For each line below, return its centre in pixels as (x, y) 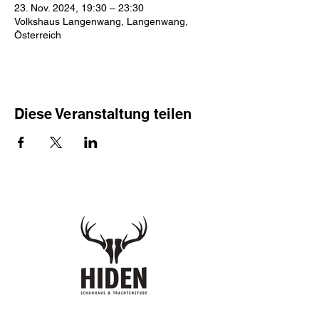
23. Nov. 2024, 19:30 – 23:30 (79, 8)
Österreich (38, 35)
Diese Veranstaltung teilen (103, 114)
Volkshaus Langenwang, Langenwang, (101, 21)
